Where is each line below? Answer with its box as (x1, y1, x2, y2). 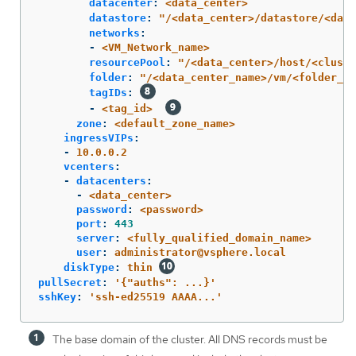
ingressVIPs (64, 132, 133, 145)
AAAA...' (172, 291, 222, 304)
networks (89, 27, 140, 40)
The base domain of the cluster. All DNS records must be (52, 332, 327, 347)
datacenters (76, 175, 146, 188)
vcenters (64, 161, 114, 173)
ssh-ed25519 (95, 291, 165, 304)
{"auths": (121, 277, 178, 289)
